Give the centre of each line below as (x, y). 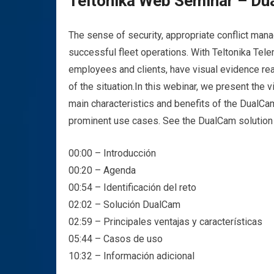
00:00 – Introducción (112, 153)
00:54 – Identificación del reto (132, 187)
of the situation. (102, 87)
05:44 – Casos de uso (116, 239)
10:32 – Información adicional (131, 256)
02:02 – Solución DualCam (124, 205)
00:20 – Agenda (102, 170)
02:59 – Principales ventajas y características (165, 222)
